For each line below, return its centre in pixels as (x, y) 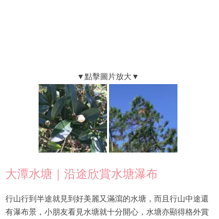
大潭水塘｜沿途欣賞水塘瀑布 (81, 174)
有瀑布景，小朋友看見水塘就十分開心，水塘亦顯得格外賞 (107, 212)
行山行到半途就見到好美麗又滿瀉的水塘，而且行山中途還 (107, 198)
